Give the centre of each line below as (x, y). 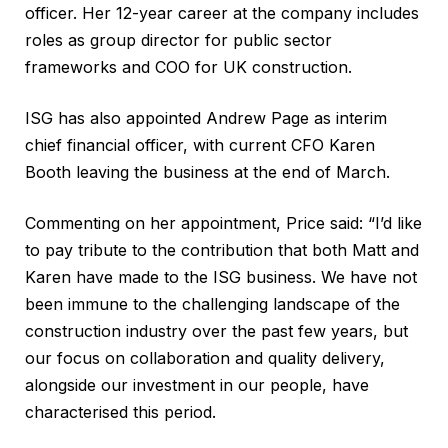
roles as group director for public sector (178, 40)
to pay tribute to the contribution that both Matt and (222, 250)
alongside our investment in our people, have (197, 385)
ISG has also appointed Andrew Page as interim (206, 118)
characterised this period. (120, 412)
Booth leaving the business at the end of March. (207, 172)
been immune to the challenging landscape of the (212, 304)
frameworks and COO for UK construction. (188, 67)
